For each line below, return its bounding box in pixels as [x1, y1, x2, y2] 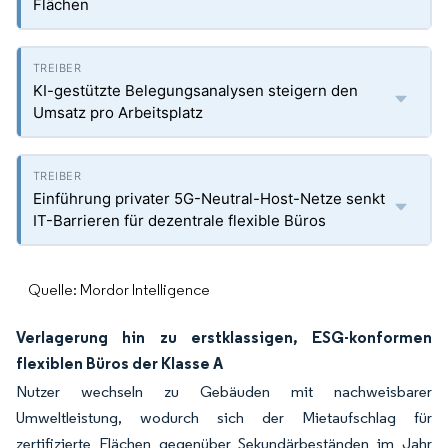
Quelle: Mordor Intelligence [28, 280, 210, 299]
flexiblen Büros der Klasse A [16, 353, 223, 373]
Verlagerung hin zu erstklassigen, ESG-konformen [16, 327, 432, 347]
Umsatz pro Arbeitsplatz [33, 103, 203, 122]
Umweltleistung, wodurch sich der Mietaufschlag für [16, 408, 432, 427]
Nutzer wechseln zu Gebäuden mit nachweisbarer [16, 382, 432, 401]
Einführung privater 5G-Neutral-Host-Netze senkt [33, 189, 385, 208]
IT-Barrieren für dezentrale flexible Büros [33, 211, 326, 230]
